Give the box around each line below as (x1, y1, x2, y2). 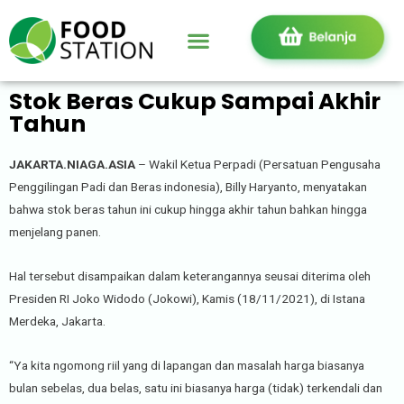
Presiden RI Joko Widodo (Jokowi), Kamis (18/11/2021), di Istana (9, 290, 365, 306)
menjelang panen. (9, 224, 101, 239)
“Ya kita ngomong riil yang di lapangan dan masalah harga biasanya (9, 357, 364, 372)
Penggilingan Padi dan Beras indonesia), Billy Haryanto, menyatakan (9, 179, 367, 194)
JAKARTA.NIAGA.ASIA (9, 156, 135, 171)
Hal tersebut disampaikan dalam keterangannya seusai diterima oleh (9, 268, 371, 283)
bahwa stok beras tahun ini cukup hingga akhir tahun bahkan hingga (9, 201, 367, 216)
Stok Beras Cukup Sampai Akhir (9, 85, 381, 117)
